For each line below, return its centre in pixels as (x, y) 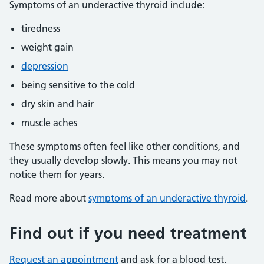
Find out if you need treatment (128, 233)
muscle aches (49, 123)
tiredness (41, 28)
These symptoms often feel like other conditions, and (125, 146)
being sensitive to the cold (78, 85)
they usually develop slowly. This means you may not (123, 160)
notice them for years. (57, 174)
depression (45, 66)
